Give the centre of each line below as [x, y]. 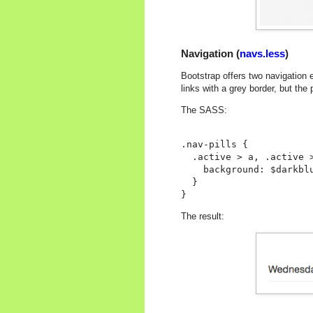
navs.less [262, 53]
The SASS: [204, 110]
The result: [203, 217]
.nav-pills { [214, 145]
